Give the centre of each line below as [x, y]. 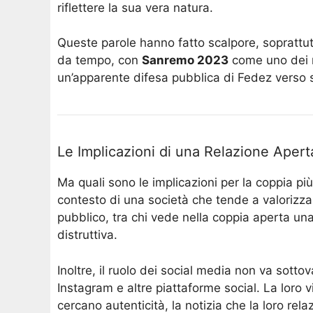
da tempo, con [100, 60]
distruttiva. [87, 235]
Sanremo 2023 [185, 60]
